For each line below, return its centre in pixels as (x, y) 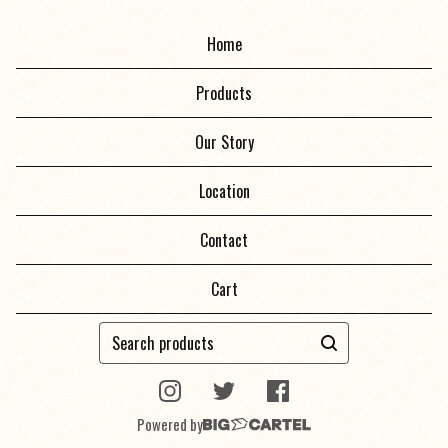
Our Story (224, 142)
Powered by (170, 424)
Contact (224, 240)
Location (224, 191)
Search (119, 333)
